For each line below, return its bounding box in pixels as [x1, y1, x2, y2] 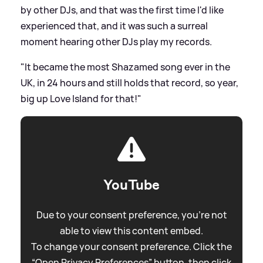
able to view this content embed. [60, 224, 203, 237]
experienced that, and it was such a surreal [21, 19, 208, 32]
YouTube [103, 175, 160, 194]
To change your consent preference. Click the [31, 240, 232, 253]
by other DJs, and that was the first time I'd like [21, 3, 224, 16]
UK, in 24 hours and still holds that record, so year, [21, 76, 238, 89]
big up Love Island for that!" [21, 92, 141, 105]
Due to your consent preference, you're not [36, 208, 227, 221]
